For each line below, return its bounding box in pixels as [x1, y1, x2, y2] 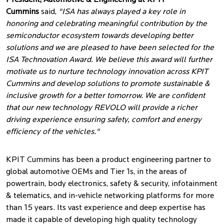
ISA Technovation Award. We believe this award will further [6, 56, 212, 64]
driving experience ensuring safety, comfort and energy [6, 116, 201, 124]
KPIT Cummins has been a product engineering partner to [6, 156, 211, 164]
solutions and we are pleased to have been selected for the [6, 44, 214, 52]
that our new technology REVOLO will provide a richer [6, 104, 197, 112]
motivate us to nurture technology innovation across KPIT [6, 68, 208, 76]
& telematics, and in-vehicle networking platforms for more [6, 192, 214, 200]
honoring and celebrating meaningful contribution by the [6, 20, 207, 28]
